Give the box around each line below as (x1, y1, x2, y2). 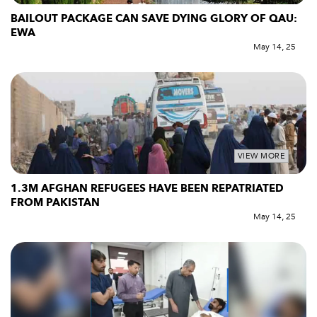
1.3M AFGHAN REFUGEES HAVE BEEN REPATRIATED (11, 181, 284, 196)
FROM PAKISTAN (11, 195, 103, 210)
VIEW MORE (237, 151, 285, 162)
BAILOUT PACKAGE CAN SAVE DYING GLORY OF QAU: (11, 11, 297, 26)
